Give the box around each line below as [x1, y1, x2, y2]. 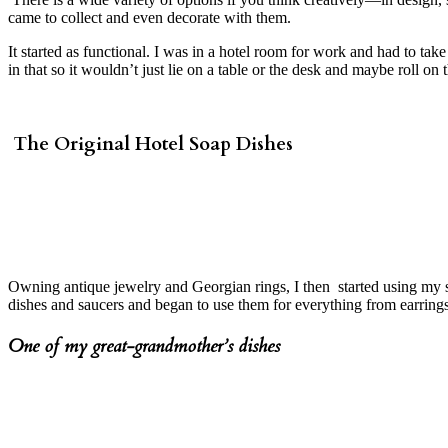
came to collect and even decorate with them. [8, 8, 295, 26]
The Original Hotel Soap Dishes [8, 131, 293, 158]
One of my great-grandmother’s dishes [8, 332, 285, 359]
